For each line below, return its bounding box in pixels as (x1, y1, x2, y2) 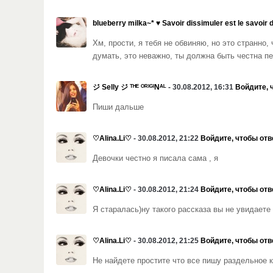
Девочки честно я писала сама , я (93, 154, 218, 163)
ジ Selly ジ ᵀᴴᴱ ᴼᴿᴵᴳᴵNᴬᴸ (93, 83, 166, 91)
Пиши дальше (93, 103, 144, 112)
